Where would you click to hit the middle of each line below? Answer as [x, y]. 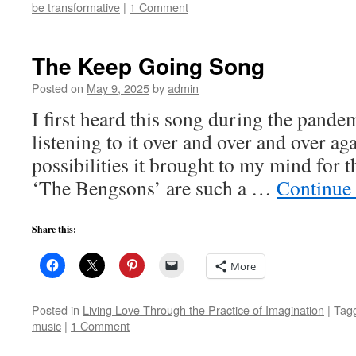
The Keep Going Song [148, 66]
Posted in [56, 310]
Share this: [54, 229]
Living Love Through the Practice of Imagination [203, 310]
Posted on [58, 88]
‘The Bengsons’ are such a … [154, 188]
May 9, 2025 [118, 88]
